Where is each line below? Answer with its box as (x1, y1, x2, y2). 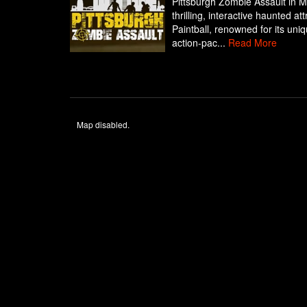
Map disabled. (77, 119, 130, 130)
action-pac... (171, 36, 228, 49)
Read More (228, 36, 277, 49)
